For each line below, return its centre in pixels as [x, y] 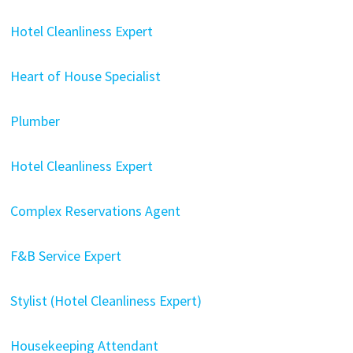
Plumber [35, 121]
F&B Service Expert [65, 256]
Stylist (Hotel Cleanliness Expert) [106, 301]
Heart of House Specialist [85, 76]
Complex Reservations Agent [95, 211]
